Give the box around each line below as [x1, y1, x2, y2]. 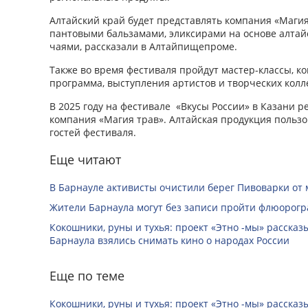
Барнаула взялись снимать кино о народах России [49, 233, 289, 247]
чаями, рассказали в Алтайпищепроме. [49, 39, 237, 53]
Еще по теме [49, 267, 124, 284]
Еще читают [49, 151, 121, 168]
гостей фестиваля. [49, 125, 136, 139]
